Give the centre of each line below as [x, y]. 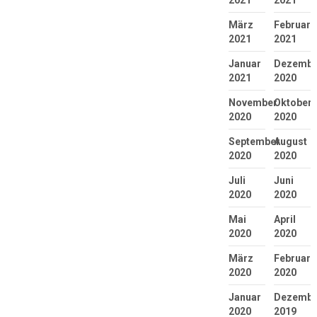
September [254, 141]
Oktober [293, 102]
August [290, 141]
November [253, 102]
